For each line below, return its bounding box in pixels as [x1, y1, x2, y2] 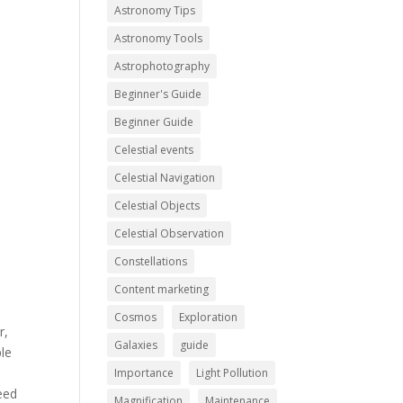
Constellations [114, 253, 188, 269]
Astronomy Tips [114, 2, 196, 18]
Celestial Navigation [114, 169, 216, 185]
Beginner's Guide [114, 85, 202, 102]
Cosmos [114, 309, 157, 325]
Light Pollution [196, 364, 269, 381]
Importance [114, 364, 175, 381]
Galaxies [114, 336, 158, 353]
